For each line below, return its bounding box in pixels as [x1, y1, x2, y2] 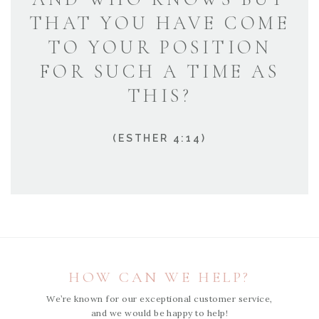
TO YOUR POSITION [47, 36, 272, 59]
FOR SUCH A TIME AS [39, 60, 280, 83]
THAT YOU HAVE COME [28, 11, 291, 35]
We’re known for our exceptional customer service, [46, 293, 273, 304]
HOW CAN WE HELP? [68, 268, 251, 286]
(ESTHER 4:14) [113, 132, 206, 144]
